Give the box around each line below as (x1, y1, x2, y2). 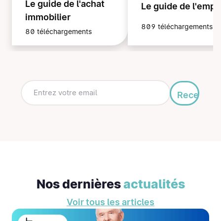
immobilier (25, 12, 71, 23)
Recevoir (177, 90, 215, 101)
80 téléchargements (25, 28, 92, 36)
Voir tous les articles (67, 197, 154, 208)
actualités (123, 177, 185, 192)
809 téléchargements (141, 23, 213, 31)
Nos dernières (36, 177, 123, 192)
